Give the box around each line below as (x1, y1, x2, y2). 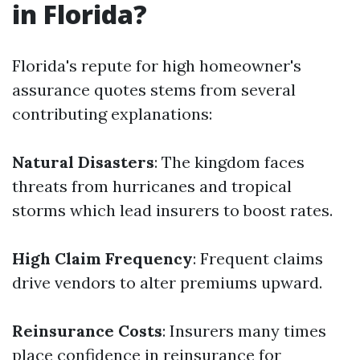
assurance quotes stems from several (12, 80, 296, 100)
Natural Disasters (12, 152, 154, 172)
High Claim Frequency (12, 248, 193, 268)
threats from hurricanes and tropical (12, 176, 292, 196)
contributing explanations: (12, 104, 212, 124)
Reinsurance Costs (12, 321, 162, 341)
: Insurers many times (162, 321, 326, 341)
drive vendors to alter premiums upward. (12, 272, 322, 292)
